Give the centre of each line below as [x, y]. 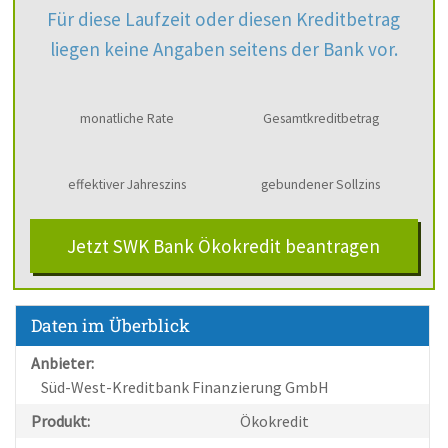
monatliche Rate [127, 119]
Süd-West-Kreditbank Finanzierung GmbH [185, 387]
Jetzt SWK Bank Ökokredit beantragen [224, 246]
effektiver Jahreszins [127, 185]
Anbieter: [63, 363]
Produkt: [61, 421]
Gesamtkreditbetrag [320, 119]
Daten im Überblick [111, 326]
